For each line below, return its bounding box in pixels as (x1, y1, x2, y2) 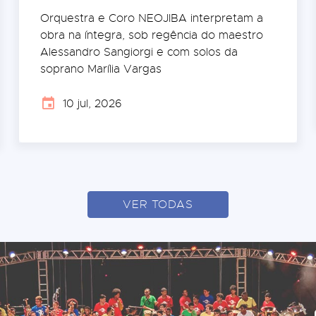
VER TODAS (122, 197, 194, 212)
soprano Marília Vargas (39, 61, 162, 76)
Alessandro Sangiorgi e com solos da (39, 44, 238, 59)
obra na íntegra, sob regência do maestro (39, 28, 263, 42)
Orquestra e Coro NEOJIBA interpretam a (39, 11, 263, 25)
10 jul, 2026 (62, 96, 122, 111)
